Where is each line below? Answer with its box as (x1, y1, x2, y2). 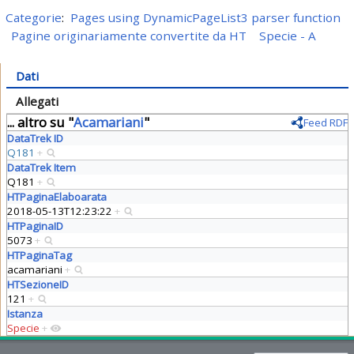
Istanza (6, 306, 43, 321)
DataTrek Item (6, 160, 76, 175)
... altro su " (6, 112, 73, 131)
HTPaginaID (6, 218, 63, 233)
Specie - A (258, 28, 316, 44)
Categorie (5, 9, 62, 26)
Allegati (15, 92, 58, 109)
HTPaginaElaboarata (6, 189, 107, 204)
